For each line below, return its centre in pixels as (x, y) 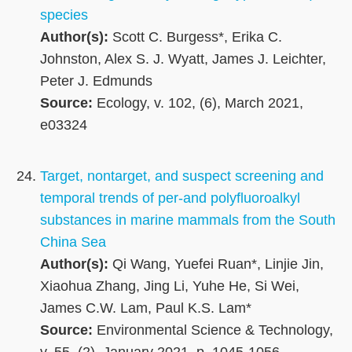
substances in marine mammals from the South (188, 220)
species (64, 15)
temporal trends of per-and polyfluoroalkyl (170, 198)
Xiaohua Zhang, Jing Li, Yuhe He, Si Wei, (170, 286)
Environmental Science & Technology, (213, 330)
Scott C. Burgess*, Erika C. (195, 37)
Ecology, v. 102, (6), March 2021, (198, 103)
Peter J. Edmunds (96, 81)
